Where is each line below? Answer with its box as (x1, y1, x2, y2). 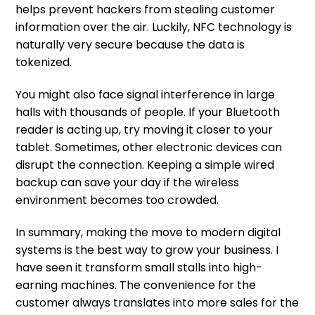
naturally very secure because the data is (15, 37, 245, 53)
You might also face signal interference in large (15, 86, 275, 103)
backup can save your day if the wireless (15, 174, 239, 191)
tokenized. (15, 54, 72, 71)
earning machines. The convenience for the (15, 276, 256, 293)
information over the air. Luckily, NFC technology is (15, 19, 292, 36)
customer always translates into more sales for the (15, 294, 299, 311)
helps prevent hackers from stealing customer (15, 1, 275, 18)
